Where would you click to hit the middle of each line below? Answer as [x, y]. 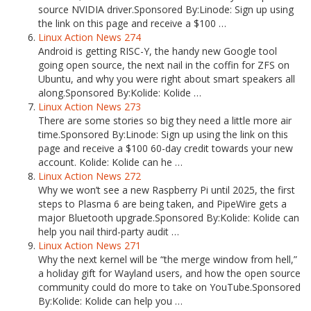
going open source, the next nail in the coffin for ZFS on [164, 65]
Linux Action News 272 [90, 176]
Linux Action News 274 [90, 37]
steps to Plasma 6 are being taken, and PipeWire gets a [162, 204]
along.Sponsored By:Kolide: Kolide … [120, 93]
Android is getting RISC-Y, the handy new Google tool [158, 51]
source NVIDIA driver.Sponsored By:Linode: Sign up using [166, 9]
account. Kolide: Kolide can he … [110, 162]
